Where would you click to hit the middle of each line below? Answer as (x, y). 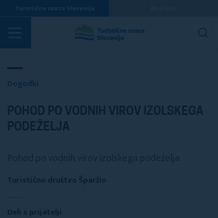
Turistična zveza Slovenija (54, 8)
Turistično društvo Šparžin (57, 180)
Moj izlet (163, 8)
